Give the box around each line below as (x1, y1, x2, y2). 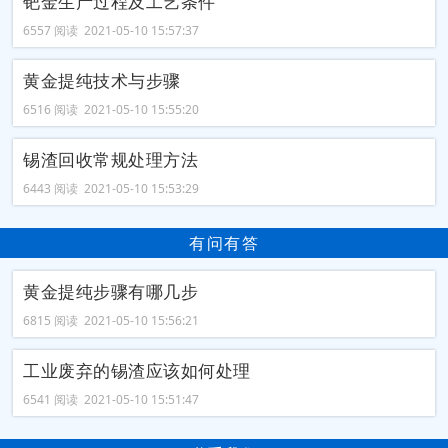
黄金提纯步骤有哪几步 (23, 280, 199, 304)
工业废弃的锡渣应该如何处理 (23, 359, 251, 383)
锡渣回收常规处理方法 (23, 147, 199, 171)
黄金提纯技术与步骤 (23, 68, 181, 92)
